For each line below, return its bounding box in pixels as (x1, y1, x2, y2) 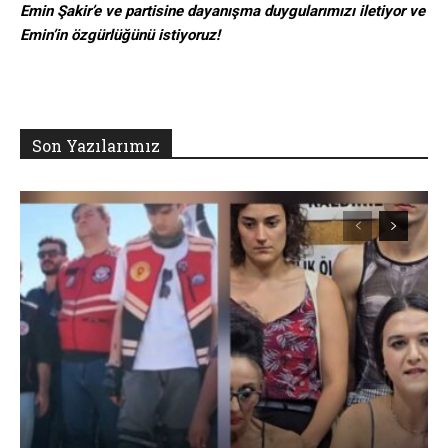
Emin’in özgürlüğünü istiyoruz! (20, 26, 220, 45)
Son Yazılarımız (32, 135, 160, 157)
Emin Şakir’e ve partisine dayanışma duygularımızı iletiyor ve (20, 2, 425, 21)
